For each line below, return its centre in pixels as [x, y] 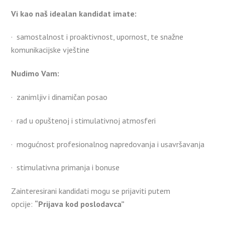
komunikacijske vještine [50, 50]
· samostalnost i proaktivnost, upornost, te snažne [97, 37]
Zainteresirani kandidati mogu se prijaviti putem [91, 191]
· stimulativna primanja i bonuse [66, 167]
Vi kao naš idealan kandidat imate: [74, 13]
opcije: [23, 204]
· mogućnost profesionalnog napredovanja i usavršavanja [108, 144]
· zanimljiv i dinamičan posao [60, 97]
